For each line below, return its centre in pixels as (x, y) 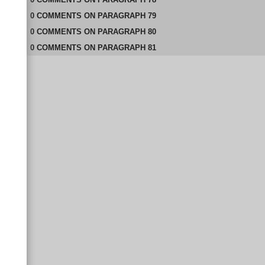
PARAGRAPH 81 (127, 48)
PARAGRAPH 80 (127, 32)
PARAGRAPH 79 (127, 16)
